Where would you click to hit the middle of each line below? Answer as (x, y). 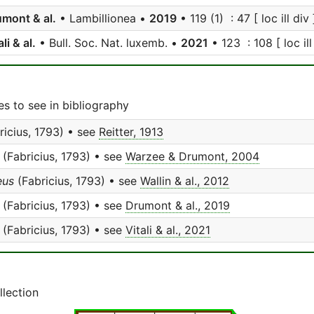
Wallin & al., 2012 (185, 181)
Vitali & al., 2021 (168, 230)
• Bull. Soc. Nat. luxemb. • (108, 43)
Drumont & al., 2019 (178, 205)
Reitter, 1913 (131, 132)
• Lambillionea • (103, 18)
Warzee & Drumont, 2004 (192, 156)
